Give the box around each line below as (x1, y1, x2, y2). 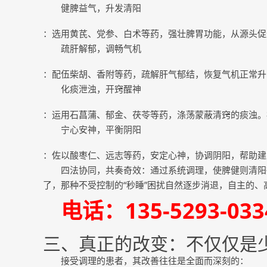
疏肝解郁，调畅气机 (61, 42, 141, 54)
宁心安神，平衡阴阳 (61, 123, 141, 135)
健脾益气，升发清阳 (61, 2, 141, 14)
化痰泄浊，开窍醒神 (61, 83, 141, 95)
